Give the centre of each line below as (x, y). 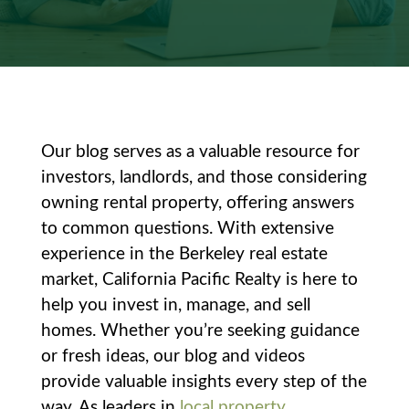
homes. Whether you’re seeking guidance (200, 330)
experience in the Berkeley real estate (184, 254)
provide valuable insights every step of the (204, 382)
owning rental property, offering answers (197, 203)
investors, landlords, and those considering (204, 177)
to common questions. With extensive (187, 228)
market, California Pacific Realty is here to (199, 279)
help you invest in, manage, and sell (175, 305)
